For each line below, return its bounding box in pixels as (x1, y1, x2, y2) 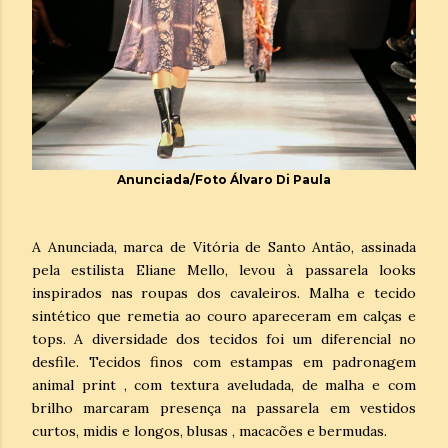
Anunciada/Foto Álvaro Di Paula (117, 171, 331, 187)
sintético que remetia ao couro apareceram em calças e (32, 306, 416, 325)
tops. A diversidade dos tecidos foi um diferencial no (32, 329, 416, 348)
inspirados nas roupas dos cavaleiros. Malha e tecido (32, 283, 416, 302)
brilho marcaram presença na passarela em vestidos (32, 398, 416, 417)
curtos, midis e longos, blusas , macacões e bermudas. (32, 421, 387, 440)
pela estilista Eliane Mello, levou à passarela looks (32, 260, 416, 279)
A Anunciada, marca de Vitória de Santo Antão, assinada (32, 237, 416, 256)
